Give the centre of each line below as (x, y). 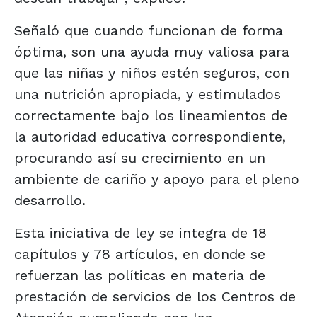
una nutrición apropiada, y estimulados (148, 94)
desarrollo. (50, 200)
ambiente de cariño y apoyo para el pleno (157, 179)
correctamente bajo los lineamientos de (151, 115)
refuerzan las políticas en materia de (140, 275)
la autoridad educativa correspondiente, (150, 136)
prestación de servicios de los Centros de (155, 296)
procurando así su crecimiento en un (140, 157)
